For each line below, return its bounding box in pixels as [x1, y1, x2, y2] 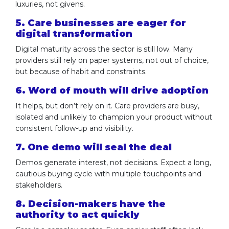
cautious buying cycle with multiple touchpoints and [15, 169, 201, 178]
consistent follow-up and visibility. [15, 123, 133, 133]
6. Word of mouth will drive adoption [15, 84, 209, 96]
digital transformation [15, 28, 132, 39]
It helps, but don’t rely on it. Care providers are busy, [15, 101, 199, 110]
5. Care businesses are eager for [15, 17, 186, 29]
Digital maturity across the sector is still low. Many [15, 44, 193, 54]
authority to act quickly [15, 209, 140, 220]
